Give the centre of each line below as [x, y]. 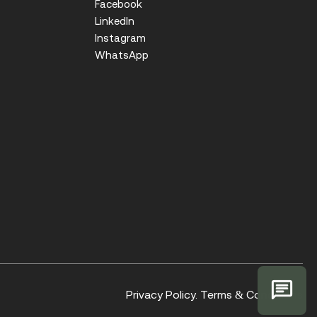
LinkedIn [114, 21]
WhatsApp [121, 55]
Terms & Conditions [252, 295]
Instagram [120, 38]
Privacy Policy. [162, 295]
